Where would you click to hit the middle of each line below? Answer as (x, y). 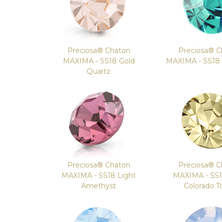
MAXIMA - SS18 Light (99, 175)
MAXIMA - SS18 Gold (99, 61)
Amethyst (99, 186)
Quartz (99, 71)
